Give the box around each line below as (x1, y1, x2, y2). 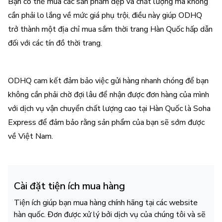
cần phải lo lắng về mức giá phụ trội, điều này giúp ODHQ (8, 10, 202, 21)
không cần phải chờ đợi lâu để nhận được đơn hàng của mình (8, 89, 209, 100)
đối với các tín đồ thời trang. (8, 38, 102, 49)
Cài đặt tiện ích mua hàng (14, 179, 125, 193)
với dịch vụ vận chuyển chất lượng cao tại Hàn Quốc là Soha (8, 103, 211, 114)
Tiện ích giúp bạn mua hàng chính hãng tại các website (14, 197, 198, 208)
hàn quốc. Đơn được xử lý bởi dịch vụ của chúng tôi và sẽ (14, 209, 206, 220)
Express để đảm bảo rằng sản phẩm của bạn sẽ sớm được (8, 117, 205, 128)
